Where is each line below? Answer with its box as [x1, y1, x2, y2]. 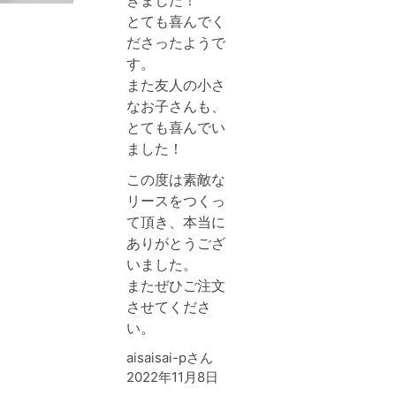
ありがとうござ [126, 234, 225, 252]
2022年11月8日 [126, 369, 218, 385]
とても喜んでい [126, 118, 225, 136]
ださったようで [126, 34, 225, 51]
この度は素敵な [126, 171, 225, 188]
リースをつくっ [126, 192, 225, 209]
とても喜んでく [126, 12, 225, 30]
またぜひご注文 [126, 277, 225, 294]
